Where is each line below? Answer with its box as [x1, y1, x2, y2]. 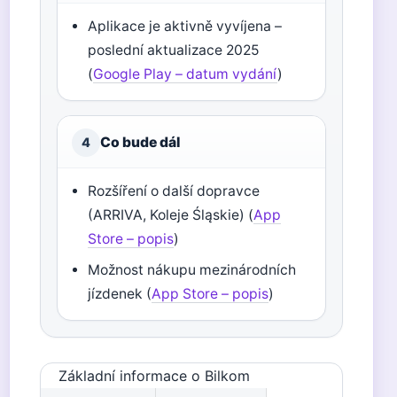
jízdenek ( [88, 285, 152, 302]
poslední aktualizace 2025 [88, 42, 261, 58]
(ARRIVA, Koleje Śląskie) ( [88, 206, 254, 223]
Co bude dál [100, 134, 180, 151]
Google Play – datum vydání [93, 66, 278, 82]
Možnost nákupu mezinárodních [88, 261, 297, 278]
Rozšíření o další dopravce [88, 183, 261, 199]
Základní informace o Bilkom [58, 367, 250, 385]
